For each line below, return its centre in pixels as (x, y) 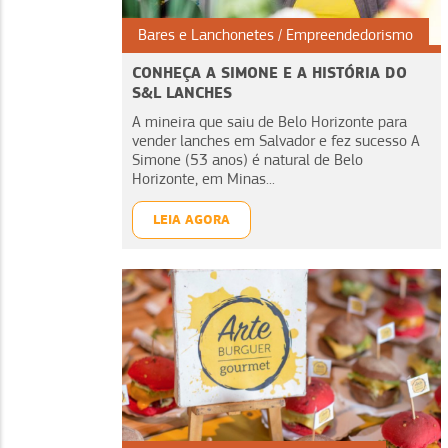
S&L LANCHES (182, 92)
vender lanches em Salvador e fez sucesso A (276, 140)
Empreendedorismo (349, 34)
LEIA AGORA (191, 219)
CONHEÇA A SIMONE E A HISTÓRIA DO (269, 72)
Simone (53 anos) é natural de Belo (247, 159)
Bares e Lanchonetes (206, 34)
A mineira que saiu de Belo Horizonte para (269, 121)
